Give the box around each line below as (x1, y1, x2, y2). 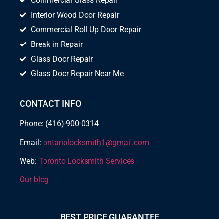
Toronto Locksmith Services (39, 156, 134, 166)
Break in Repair (30, 40, 83, 49)
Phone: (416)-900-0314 (20, 119, 99, 129)
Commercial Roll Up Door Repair (30, 25, 141, 35)
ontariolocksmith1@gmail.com (43, 137, 149, 147)
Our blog (20, 175, 49, 185)
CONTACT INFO (20, 98, 81, 109)
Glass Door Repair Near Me (30, 69, 124, 79)
